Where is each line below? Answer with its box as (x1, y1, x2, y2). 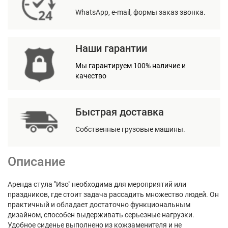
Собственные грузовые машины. (75, 125, 185, 133)
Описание (8, 154, 65, 169)
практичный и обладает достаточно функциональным (8, 201, 190, 209)
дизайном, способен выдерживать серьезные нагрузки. (8, 211, 194, 219)
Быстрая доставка (75, 106, 164, 118)
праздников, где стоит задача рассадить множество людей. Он (8, 190, 219, 198)
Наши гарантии (75, 42, 147, 54)
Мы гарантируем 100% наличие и (75, 62, 186, 70)
